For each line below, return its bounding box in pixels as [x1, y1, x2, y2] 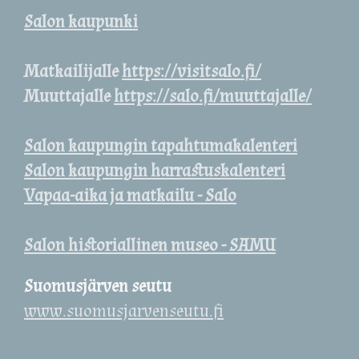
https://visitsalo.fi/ [122, 60, 261, 83]
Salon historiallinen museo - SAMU [24, 234, 276, 257]
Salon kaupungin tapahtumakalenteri [24, 135, 297, 158]
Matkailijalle [24, 60, 122, 83]
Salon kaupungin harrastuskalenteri [24, 159, 285, 183]
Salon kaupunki [24, 10, 138, 34]
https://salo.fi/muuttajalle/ [114, 85, 312, 108]
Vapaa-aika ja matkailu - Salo [24, 184, 236, 208]
